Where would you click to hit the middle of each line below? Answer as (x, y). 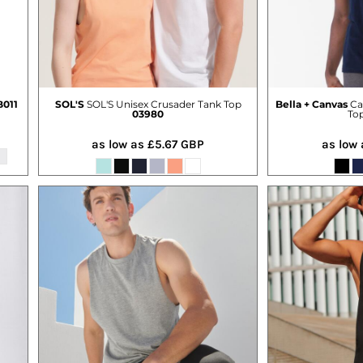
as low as (120, 144)
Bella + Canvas (311, 104)
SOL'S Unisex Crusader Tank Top (164, 104)
